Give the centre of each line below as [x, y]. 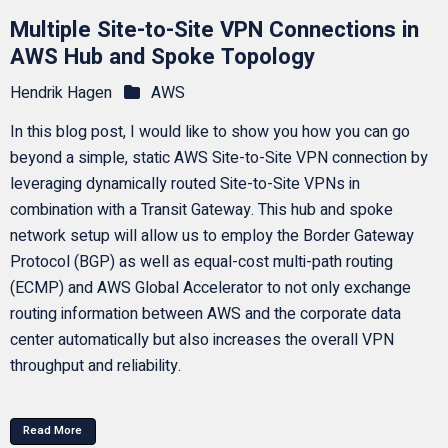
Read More [53, 431]
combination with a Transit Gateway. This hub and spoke [201, 210]
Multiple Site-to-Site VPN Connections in [214, 29]
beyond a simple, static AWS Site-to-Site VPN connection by [218, 158]
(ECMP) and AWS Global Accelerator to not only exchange [210, 288]
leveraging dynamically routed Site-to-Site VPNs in [184, 184]
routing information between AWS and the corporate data [205, 314]
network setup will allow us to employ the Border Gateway [211, 236]
